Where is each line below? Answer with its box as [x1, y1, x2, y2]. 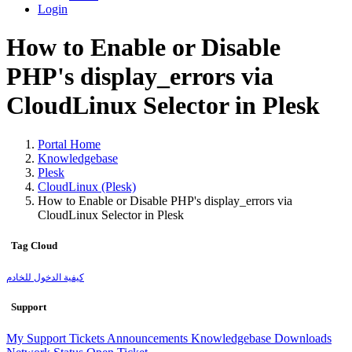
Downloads [274, 331, 332, 345]
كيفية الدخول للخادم [6, 272, 84, 284]
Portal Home [38, 137, 101, 151]
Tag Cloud [6, 240, 57, 252]
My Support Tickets [6, 331, 107, 345]
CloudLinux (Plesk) [38, 179, 136, 193]
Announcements [107, 331, 191, 345]
